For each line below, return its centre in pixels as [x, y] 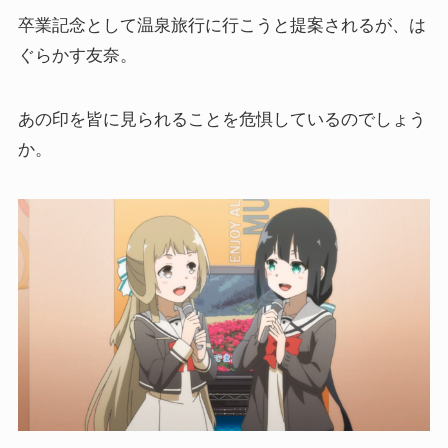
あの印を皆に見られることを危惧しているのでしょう [221, 120]
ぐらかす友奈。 [77, 56]
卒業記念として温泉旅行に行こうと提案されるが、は [221, 26]
